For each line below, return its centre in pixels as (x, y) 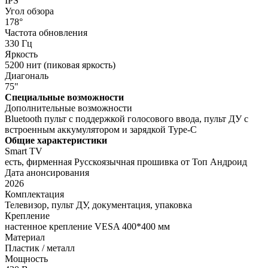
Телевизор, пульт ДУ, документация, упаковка (98, 205)
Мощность (26, 258)
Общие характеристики (56, 140)
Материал (25, 237)
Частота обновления (46, 32)
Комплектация (34, 194)
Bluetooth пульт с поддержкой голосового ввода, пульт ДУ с (127, 118)
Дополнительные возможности (68, 108)
